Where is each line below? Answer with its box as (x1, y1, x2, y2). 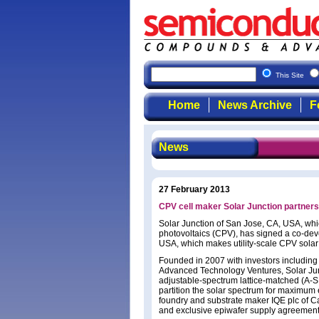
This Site (276, 71, 306, 79)
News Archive (217, 99, 292, 111)
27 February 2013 (159, 184, 230, 194)
